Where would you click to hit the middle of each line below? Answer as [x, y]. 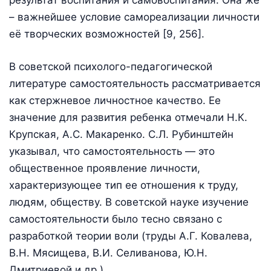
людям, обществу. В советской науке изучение [129, 202]
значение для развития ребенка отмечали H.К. [128, 117]
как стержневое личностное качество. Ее [115, 100]
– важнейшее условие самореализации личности [134, 17]
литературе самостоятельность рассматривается [135, 83]
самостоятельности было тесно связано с [116, 219]
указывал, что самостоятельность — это [112, 151]
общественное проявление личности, [105, 168]
